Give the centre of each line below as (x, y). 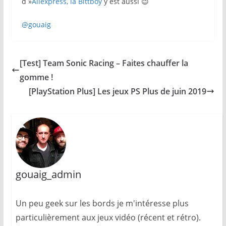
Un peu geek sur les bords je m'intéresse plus (102, 203)
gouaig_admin (48, 174)
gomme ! (36, 77)
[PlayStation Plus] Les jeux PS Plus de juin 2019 (118, 91)
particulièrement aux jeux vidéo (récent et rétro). (108, 217)
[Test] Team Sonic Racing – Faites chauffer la (104, 63)
